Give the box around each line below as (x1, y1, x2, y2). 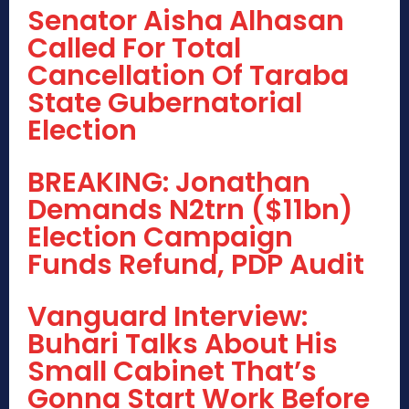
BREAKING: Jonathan (27, 163, 310, 203)
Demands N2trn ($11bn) (27, 191, 353, 230)
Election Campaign (27, 218, 293, 257)
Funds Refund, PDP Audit (27, 246, 364, 285)
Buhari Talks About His (27, 325, 338, 364)
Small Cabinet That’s (27, 352, 317, 392)
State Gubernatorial (27, 84, 302, 123)
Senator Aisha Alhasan (27, 2, 344, 41)
